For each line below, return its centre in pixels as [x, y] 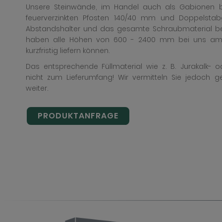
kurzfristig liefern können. [68, 51]
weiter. [37, 88]
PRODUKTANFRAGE [78, 116]
